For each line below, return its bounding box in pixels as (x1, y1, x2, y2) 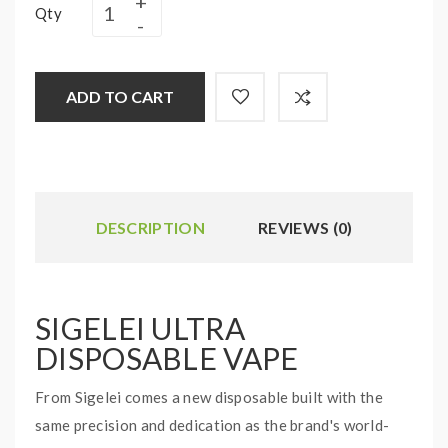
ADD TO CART (66, 87, 174, 106)
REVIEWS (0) (258, 218, 353, 237)
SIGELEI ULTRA (35, 310, 245, 346)
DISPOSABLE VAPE (35, 340, 299, 376)
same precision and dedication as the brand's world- (35, 416, 390, 434)
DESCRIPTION (95, 218, 205, 237)
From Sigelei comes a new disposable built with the (35, 388, 383, 406)
